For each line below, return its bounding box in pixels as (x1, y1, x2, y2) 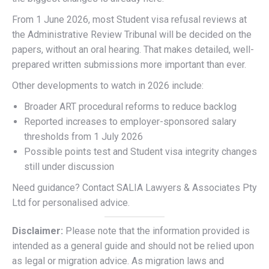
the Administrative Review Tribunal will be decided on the (12, 29, 252, 40)
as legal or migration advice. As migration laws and (12, 255, 224, 267)
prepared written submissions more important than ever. (12, 59, 246, 70)
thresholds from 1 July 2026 (24, 131, 143, 142)
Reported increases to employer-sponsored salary (24, 116, 237, 127)
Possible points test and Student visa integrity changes (24, 146, 257, 157)
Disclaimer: (12, 225, 63, 237)
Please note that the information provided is (63, 225, 250, 237)
